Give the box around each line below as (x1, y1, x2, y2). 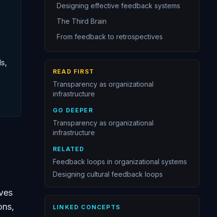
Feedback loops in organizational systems (53, 157, 187, 166)
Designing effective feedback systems (57, 1, 180, 10)
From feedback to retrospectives (57, 32, 163, 41)
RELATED (53, 145, 85, 153)
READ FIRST (53, 68, 94, 75)
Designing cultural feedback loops (53, 170, 163, 178)
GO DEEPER (53, 107, 93, 114)
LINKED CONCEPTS (53, 203, 120, 211)
